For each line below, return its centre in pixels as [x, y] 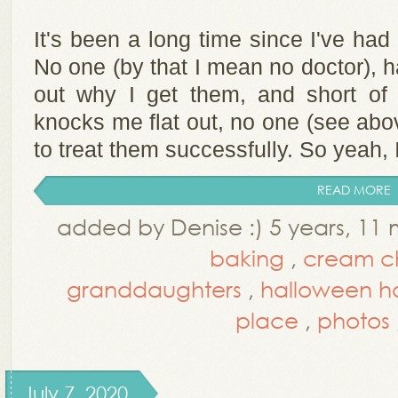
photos [354, 319]
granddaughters [154, 288]
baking [247, 257]
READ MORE [354, 190]
